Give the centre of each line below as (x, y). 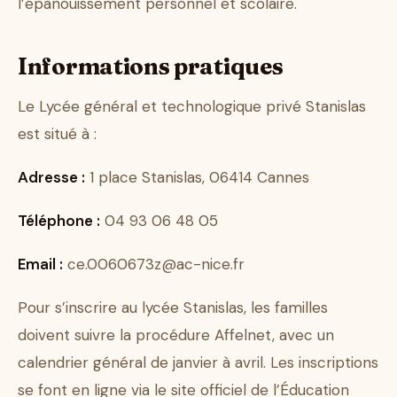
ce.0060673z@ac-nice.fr (154, 265)
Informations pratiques (151, 67)
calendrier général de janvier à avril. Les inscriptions (198, 363)
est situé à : (57, 134)
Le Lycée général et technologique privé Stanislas (192, 107)
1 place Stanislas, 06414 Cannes (197, 178)
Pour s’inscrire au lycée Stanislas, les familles (173, 308)
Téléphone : (59, 221)
